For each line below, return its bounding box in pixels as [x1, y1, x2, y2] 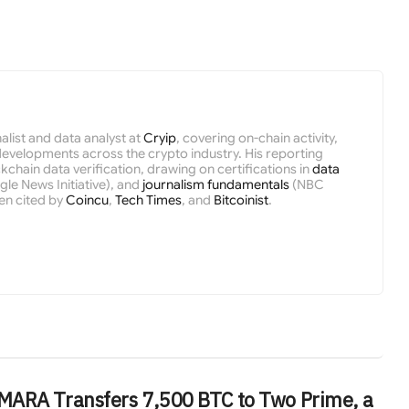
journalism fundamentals [142, 176, 289, 194]
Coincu [65, 192, 109, 209]
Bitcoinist [213, 192, 268, 209]
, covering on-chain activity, [175, 130, 338, 147]
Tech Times [114, 192, 182, 209]
